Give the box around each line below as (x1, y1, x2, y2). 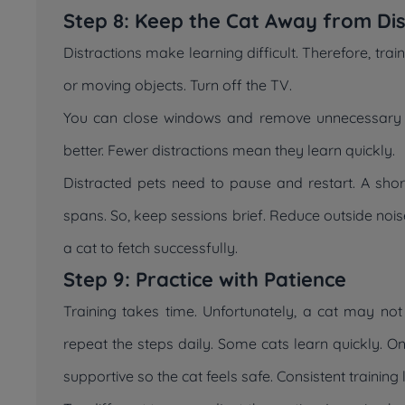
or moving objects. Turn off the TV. (63, 76, 292, 94)
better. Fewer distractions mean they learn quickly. (63, 141, 395, 159)
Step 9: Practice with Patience (63, 267, 346, 292)
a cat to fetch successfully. (63, 239, 238, 257)
